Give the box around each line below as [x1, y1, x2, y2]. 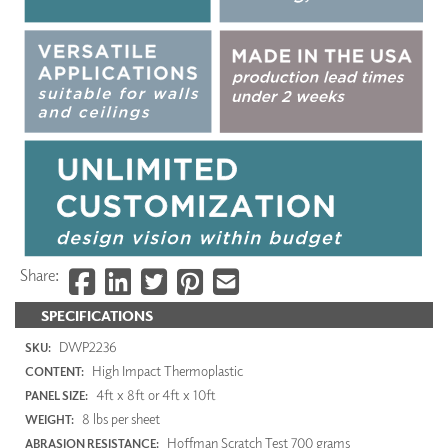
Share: [20, 264, 59, 285]
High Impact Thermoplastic [89, 362, 243, 380]
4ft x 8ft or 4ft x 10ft [93, 386, 216, 404]
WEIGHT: [25, 412, 74, 428]
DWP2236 [56, 338, 117, 356]
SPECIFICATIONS [41, 306, 153, 324]
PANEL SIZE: [25, 388, 88, 404]
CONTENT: [25, 364, 84, 380]
